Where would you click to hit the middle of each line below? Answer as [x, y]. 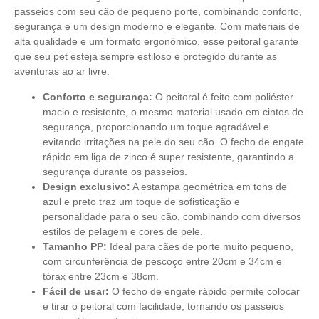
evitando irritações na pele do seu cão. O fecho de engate [173, 141]
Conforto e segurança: [98, 96]
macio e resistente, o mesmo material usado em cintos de [173, 111]
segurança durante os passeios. [115, 171]
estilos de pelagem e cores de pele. [123, 231]
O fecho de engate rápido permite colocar [204, 291]
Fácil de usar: [76, 291]
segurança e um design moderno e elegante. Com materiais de [157, 27]
